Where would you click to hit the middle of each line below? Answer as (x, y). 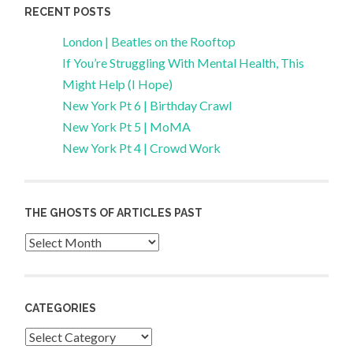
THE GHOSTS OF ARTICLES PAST (114, 213)
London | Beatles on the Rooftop (149, 41)
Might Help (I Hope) (118, 84)
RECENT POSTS (68, 12)
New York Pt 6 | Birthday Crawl (147, 105)
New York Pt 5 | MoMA (127, 126)
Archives (48, 242)
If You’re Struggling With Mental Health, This (184, 62)
